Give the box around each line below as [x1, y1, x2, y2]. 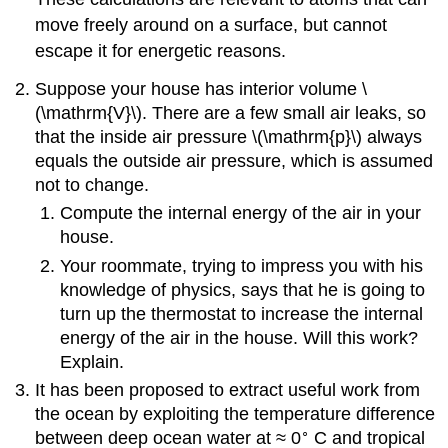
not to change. [35, 174, 150, 195]
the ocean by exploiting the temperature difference [35, 403, 436, 424]
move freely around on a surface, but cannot [35, 14, 388, 35]
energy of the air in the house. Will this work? [59, 327, 418, 348]
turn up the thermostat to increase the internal [59, 303, 423, 324]
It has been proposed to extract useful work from [35, 379, 421, 400]
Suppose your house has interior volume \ [35, 78, 368, 99]
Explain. [59, 351, 124, 372]
